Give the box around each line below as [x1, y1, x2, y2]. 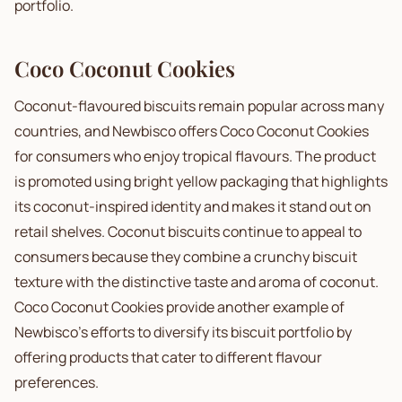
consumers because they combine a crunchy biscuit [14, 247, 357, 267]
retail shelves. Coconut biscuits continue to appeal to [14, 222, 362, 241]
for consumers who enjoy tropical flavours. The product [14, 146, 376, 166]
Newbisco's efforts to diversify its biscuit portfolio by [14, 322, 352, 342]
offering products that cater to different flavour [14, 347, 322, 367]
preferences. [14, 372, 99, 392]
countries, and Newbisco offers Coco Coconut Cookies [14, 121, 369, 141]
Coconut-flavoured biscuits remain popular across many [14, 96, 384, 116]
